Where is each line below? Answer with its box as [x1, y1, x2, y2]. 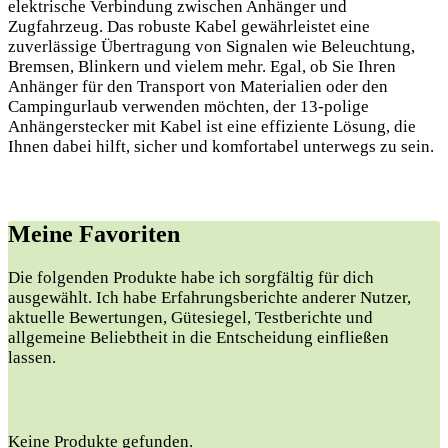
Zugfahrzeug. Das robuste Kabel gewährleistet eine [8, 16, 370, 36]
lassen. [8, 347, 56, 367]
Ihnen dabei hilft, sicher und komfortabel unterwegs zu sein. [8, 136, 434, 156]
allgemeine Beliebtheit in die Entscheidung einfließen [8, 327, 389, 347]
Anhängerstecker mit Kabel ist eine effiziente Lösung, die [8, 116, 416, 136]
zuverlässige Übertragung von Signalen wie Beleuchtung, [8, 36, 415, 56]
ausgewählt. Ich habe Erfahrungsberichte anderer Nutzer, [8, 287, 411, 307]
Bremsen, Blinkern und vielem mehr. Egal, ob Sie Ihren [8, 56, 396, 76]
